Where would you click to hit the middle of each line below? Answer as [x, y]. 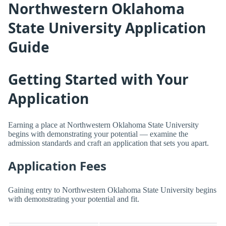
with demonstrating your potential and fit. [74, 199]
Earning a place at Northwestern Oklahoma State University [103, 125]
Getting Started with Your [98, 79]
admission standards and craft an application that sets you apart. [108, 143]
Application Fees [57, 166]
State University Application [107, 27]
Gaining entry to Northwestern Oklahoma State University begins [112, 190]
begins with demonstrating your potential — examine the [98, 134]
